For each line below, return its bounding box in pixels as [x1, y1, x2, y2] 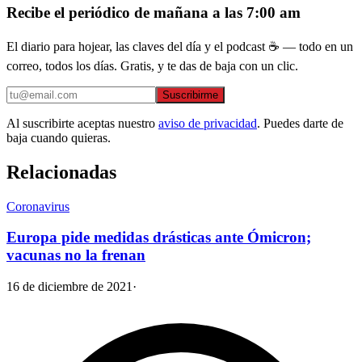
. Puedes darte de [257, 116, 343, 130]
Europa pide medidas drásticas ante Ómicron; [6, 229, 311, 246]
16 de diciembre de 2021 [6, 280, 133, 294]
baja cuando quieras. [6, 130, 111, 145]
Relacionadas [6, 161, 116, 183]
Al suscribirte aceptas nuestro [6, 116, 155, 130]
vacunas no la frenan [6, 246, 145, 264]
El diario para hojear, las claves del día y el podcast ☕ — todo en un [6, 39, 353, 53]
